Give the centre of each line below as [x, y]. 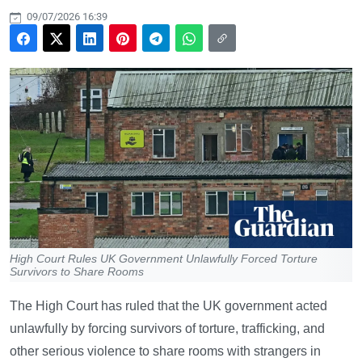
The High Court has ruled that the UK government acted [168, 305]
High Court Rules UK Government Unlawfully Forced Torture [164, 258]
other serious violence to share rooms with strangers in [165, 351]
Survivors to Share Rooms [77, 271]
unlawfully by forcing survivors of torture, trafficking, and [167, 328]
